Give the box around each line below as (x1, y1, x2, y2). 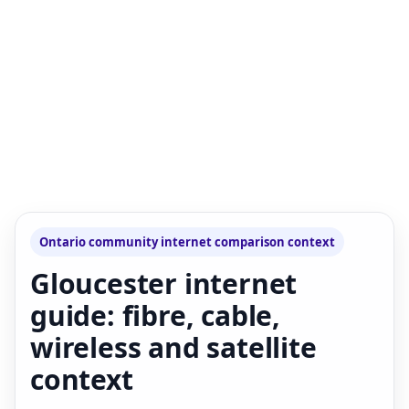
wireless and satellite (30, 328, 317, 366)
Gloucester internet (30, 264, 298, 302)
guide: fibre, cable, (30, 296, 281, 334)
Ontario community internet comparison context (39, 233, 335, 250)
